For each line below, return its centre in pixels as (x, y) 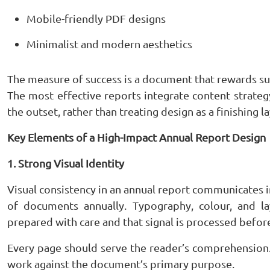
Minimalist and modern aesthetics (109, 44)
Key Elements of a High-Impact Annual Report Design (137, 137)
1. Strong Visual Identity (66, 163)
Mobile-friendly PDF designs (96, 18)
